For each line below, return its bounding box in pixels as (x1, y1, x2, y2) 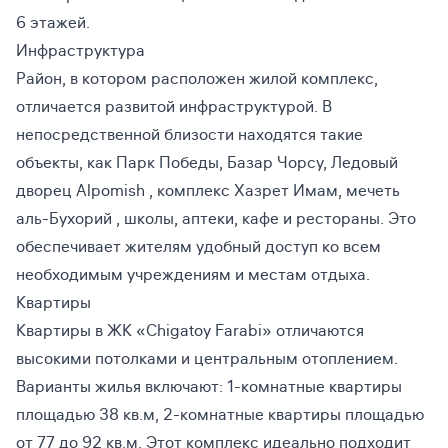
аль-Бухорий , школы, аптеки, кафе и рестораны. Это (16, 209, 416, 229)
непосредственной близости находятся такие (16, 125, 363, 145)
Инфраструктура (16, 41, 145, 61)
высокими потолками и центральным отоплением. (16, 349, 398, 369)
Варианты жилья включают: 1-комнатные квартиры (16, 377, 402, 397)
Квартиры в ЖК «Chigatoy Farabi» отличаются (16, 321, 364, 341)
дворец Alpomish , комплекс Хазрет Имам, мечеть (16, 181, 400, 201)
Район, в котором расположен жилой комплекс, (16, 69, 378, 89)
